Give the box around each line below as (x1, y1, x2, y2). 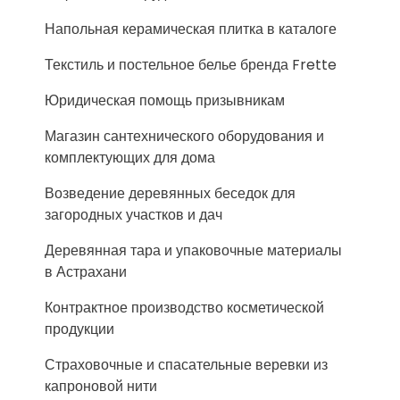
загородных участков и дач (45, 204, 222, 225)
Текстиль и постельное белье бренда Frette (45, 54, 337, 75)
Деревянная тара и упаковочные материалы (45, 240, 342, 261)
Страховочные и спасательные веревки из (45, 354, 328, 375)
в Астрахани (45, 262, 127, 282)
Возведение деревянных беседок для (45, 183, 296, 204)
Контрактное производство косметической (45, 297, 324, 318)
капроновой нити (45, 376, 157, 396)
